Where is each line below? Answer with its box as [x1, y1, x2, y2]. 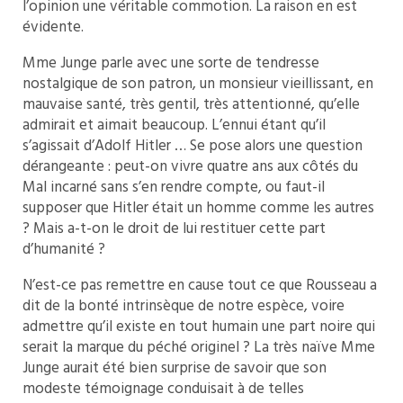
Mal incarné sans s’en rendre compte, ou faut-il [22, 175, 325, 200]
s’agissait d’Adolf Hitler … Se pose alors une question [22, 134, 363, 158]
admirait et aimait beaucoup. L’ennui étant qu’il [22, 113, 326, 138]
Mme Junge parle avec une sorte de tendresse [22, 51, 319, 76]
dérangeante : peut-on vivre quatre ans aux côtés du [22, 155, 358, 179]
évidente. [22, 15, 84, 40]
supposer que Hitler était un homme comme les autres [22, 196, 374, 220]
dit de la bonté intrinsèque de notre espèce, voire [22, 294, 345, 318]
